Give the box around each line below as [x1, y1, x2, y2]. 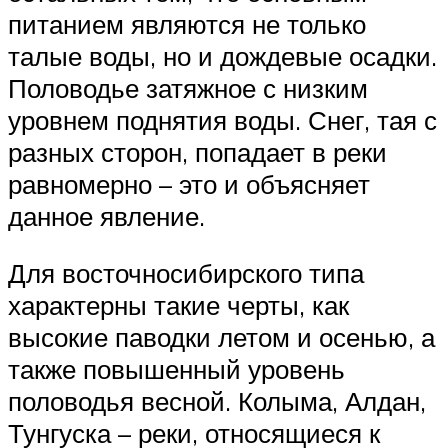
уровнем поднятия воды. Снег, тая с [8, 103, 437, 136]
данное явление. [8, 199, 205, 232]
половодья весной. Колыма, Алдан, [8, 385, 426, 418]
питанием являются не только [8, 7, 366, 40]
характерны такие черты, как [8, 289, 349, 322]
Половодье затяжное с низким [8, 71, 368, 104]
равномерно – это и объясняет [8, 167, 370, 200]
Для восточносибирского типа [8, 257, 364, 290]
